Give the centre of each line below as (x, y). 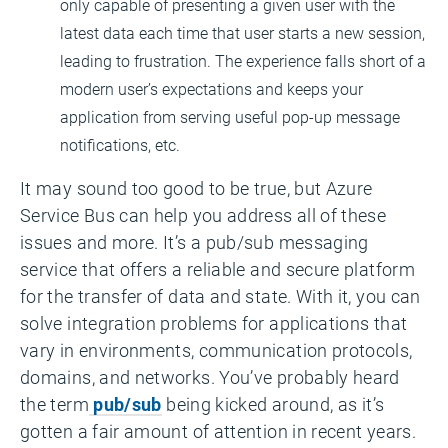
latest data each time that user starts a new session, (242, 32)
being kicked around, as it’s (273, 404)
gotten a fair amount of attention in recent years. (218, 431)
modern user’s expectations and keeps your (211, 88)
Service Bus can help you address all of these (203, 215)
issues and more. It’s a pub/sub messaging (194, 242)
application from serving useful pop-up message (230, 116)
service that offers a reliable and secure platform (217, 269)
